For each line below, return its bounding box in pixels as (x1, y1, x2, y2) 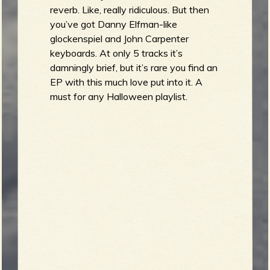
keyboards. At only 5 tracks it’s (50, 46, 183, 59)
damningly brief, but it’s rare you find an (50, 61, 218, 74)
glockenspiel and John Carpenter (50, 32, 189, 45)
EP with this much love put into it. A (50, 75, 203, 88)
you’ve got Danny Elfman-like (50, 17, 178, 30)
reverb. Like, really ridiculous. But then (50, 3, 210, 16)
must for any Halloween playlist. (50, 90, 188, 102)
